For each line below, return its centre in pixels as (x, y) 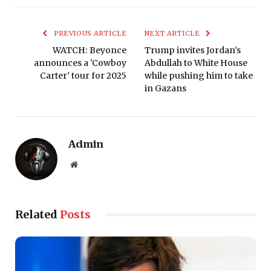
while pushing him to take (199, 75)
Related (38, 214)
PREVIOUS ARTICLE (89, 33)
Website (90, 164)
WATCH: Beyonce (90, 50)
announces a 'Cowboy (80, 63)
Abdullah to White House (196, 63)
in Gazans (165, 88)
